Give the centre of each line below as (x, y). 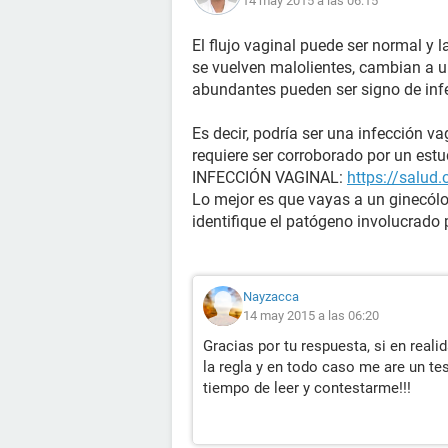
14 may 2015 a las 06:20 (311, 315)
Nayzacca (271, 296)
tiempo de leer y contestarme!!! (307, 388)
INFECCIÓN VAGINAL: (269, 177)
